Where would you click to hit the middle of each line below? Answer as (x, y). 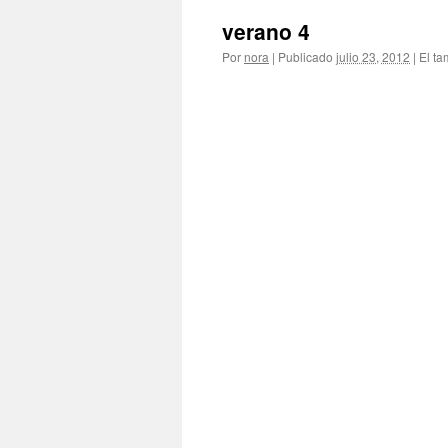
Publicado (305, 56)
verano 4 (266, 31)
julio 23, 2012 (373, 56)
